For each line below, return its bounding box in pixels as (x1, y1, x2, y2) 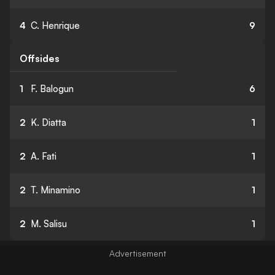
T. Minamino (31, 184, 80, 196)
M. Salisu (31, 218, 67, 230)
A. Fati (31, 150, 56, 162)
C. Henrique (31, 20, 80, 31)
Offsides (20, 52, 60, 64)
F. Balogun (31, 83, 74, 95)
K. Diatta (31, 117, 66, 128)
